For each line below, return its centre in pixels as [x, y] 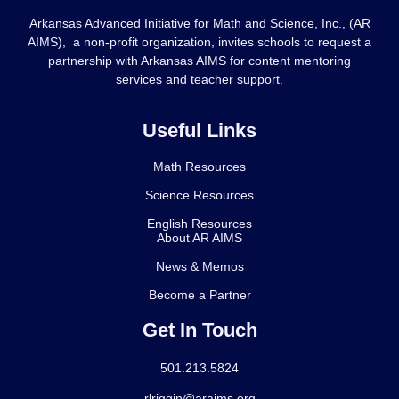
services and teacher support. [199, 80]
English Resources [199, 223]
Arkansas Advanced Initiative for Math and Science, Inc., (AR [199, 24]
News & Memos [199, 266]
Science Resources [199, 195]
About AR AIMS [199, 237]
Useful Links [199, 130]
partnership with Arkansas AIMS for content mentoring [199, 61]
